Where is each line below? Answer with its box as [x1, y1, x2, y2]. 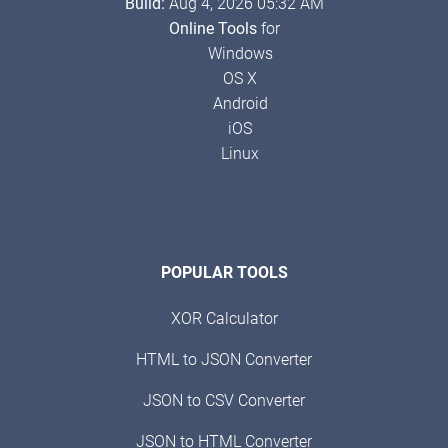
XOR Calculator [170, 308, 278, 328]
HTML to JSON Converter [136, 349, 312, 369]
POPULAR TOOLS [160, 262, 288, 282]
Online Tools [168, 18, 257, 38]
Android [212, 93, 268, 113]
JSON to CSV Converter [143, 390, 305, 410]
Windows [207, 43, 273, 63]
